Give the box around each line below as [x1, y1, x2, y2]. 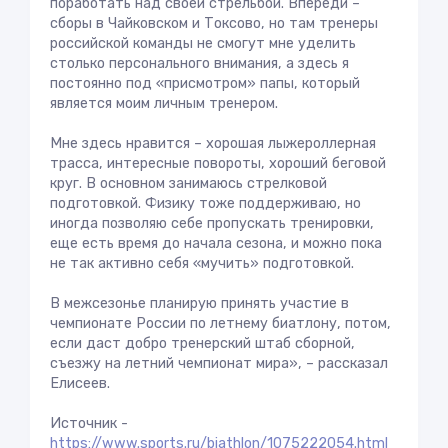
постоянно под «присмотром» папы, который [50, 75, 360, 92]
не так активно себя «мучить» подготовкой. [50, 255, 354, 272]
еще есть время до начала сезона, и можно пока [50, 235, 382, 252]
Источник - [50, 415, 128, 432]
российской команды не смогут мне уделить [50, 35, 356, 52]
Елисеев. [50, 375, 110, 392]
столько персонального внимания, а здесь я [50, 55, 349, 72]
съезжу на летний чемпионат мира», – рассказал [50, 355, 388, 372]
